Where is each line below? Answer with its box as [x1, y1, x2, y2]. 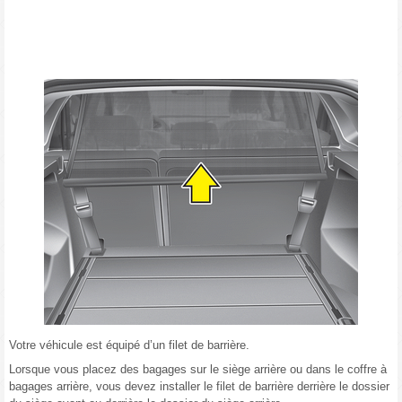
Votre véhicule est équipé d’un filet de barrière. [9, 338, 249, 353]
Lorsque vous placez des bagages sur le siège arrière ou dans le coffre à [9, 363, 387, 377]
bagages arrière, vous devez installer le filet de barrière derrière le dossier [9, 380, 389, 394]
